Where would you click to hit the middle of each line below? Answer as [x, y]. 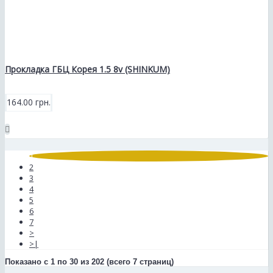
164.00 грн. [29, 102]
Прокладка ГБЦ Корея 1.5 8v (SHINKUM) [87, 69]
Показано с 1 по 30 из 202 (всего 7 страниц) [89, 262]
